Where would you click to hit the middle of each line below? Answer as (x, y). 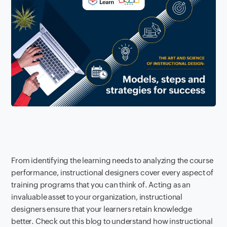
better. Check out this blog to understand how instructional (112, 221)
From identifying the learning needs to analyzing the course (112, 160)
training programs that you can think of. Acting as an (101, 184)
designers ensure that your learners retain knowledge (102, 209)
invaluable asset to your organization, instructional (97, 197)
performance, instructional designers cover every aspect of (112, 172)
